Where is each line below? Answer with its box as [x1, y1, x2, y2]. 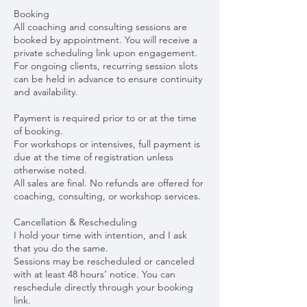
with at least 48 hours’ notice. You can [14, 268, 175, 281]
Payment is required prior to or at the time [14, 112, 197, 125]
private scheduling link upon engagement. [14, 47, 197, 60]
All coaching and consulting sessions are [14, 21, 187, 34]
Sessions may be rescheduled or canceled [14, 255, 195, 268]
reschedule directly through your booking [14, 281, 193, 294]
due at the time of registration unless [14, 151, 173, 164]
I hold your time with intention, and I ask [14, 229, 187, 242]
